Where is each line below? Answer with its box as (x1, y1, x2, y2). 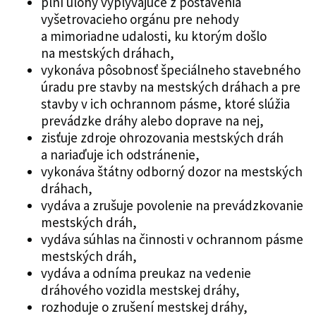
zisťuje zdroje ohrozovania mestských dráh (40, 128, 284, 146)
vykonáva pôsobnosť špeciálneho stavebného (40, 61, 300, 78)
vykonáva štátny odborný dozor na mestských (40, 162, 303, 180)
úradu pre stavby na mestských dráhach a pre (40, 78, 300, 95)
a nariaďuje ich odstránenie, (40, 145, 200, 163)
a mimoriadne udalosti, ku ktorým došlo (40, 27, 267, 44)
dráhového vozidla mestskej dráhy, (40, 281, 240, 298)
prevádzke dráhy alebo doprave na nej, (40, 111, 264, 129)
